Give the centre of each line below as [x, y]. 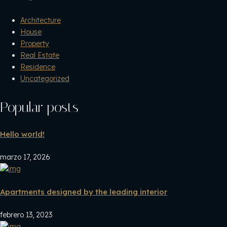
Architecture [41, 21]
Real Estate [40, 55]
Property [35, 44]
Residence [38, 67]
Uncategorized [45, 79]
